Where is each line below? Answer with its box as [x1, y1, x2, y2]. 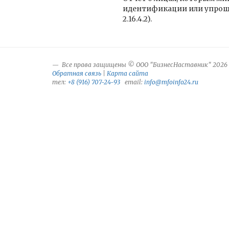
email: [120, 78, 144, 86]
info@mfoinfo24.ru [144, 78, 198, 86]
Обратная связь [52, 70, 101, 77]
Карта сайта [107, 70, 148, 77]
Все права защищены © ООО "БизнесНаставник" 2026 [60, 61, 227, 68]
